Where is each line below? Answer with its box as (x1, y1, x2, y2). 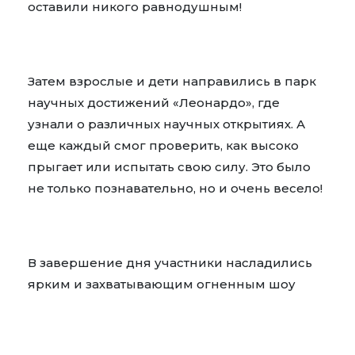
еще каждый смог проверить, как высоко (28, 138, 299, 154)
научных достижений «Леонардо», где (28, 95, 280, 111)
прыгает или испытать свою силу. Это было (28, 159, 311, 175)
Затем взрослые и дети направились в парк (28, 74, 316, 90)
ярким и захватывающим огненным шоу (28, 277, 296, 292)
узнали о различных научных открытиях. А (28, 116, 305, 132)
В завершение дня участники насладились (28, 255, 312, 271)
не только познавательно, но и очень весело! (28, 181, 326, 197)
